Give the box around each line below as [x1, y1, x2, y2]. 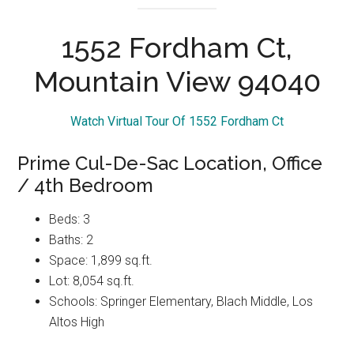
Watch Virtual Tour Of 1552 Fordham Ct [70, 113, 284, 129]
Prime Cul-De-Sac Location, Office [17, 151, 323, 175]
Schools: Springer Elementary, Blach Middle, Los [49, 293, 314, 309]
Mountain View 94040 [33, 64, 321, 98]
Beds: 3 [49, 211, 91, 227]
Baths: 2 [49, 232, 94, 247]
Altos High [49, 314, 105, 330]
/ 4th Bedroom [17, 173, 154, 197]
